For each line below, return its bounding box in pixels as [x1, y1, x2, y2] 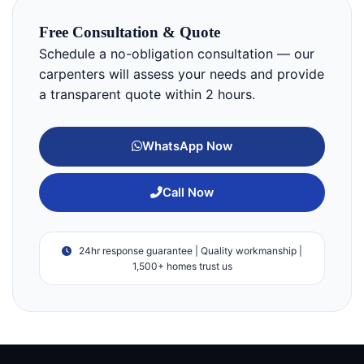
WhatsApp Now [142, 138, 232, 154]
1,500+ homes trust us [132, 260, 232, 273]
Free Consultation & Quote [39, 23, 220, 41]
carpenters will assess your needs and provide [39, 65, 324, 82]
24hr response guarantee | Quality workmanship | [76, 245, 302, 258]
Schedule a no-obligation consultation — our [39, 45, 314, 62]
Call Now [162, 184, 214, 200]
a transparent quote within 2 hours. [39, 85, 255, 102]
